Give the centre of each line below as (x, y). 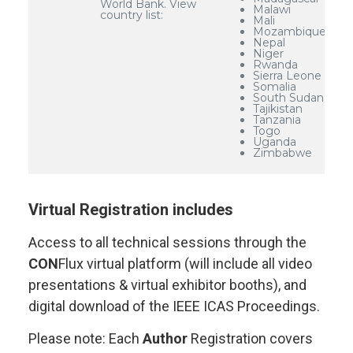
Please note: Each (85, 339)
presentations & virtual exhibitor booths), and (167, 284)
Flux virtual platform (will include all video (185, 263)
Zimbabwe (282, 152)
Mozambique (290, 31)
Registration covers (252, 339)
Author (167, 339)
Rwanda (275, 64)
